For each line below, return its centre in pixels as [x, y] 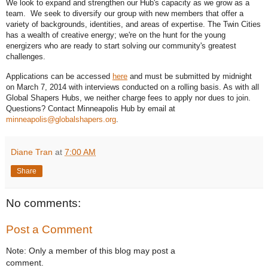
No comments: [43, 203]
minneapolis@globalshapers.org [61, 119]
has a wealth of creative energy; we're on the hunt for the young [116, 35]
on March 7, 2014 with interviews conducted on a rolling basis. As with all [133, 87]
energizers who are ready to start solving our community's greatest [121, 46]
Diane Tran [32, 152]
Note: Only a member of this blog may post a [91, 251]
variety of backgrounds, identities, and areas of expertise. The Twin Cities [133, 25]
